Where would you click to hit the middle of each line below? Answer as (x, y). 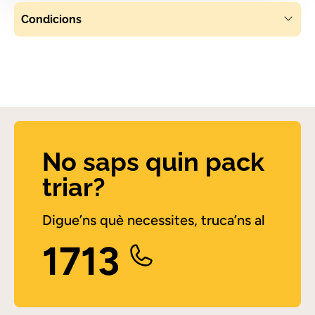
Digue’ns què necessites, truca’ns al (154, 220)
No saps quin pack (153, 162)
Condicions (51, 20)
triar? (74, 187)
